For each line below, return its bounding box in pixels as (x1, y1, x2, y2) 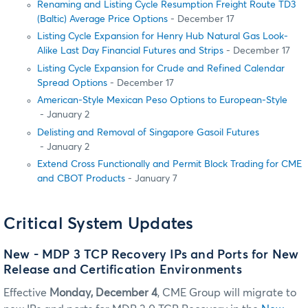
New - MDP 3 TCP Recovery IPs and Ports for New (3, 249, 299, 262)
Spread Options (37, 78, 107, 88)
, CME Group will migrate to (157, 287, 296, 299)
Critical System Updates (3, 215, 194, 232)
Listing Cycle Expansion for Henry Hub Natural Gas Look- (37, 32, 288, 42)
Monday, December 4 (49, 287, 157, 299)
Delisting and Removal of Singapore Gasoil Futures (37, 127, 259, 137)
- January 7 (125, 173, 177, 184)
